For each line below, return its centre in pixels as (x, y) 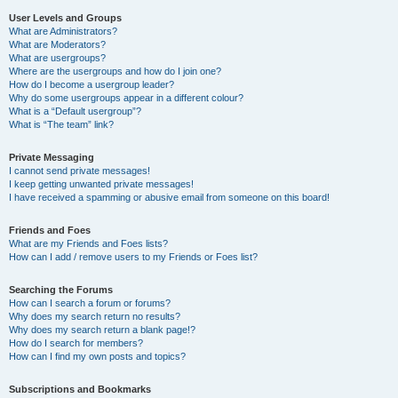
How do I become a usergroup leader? (92, 84)
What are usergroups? (57, 58)
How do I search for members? (76, 343)
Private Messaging (52, 157)
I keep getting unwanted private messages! (101, 184)
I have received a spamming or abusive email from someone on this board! (169, 197)
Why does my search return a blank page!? (102, 330)
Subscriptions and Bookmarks (80, 389)
